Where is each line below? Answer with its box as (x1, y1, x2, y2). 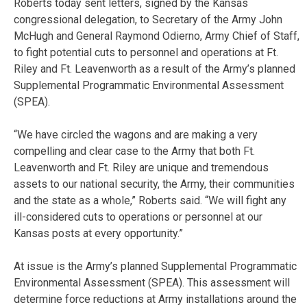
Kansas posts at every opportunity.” (14, 226, 183, 240)
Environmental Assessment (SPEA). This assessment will (14, 275, 290, 289)
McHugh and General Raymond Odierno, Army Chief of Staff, (14, 29, 299, 42)
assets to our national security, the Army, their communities (14, 177, 295, 191)
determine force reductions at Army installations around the (14, 292, 297, 306)
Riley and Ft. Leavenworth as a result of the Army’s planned (14, 62, 295, 75)
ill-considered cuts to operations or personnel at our (14, 210, 262, 223)
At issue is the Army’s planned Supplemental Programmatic (14, 259, 297, 273)
